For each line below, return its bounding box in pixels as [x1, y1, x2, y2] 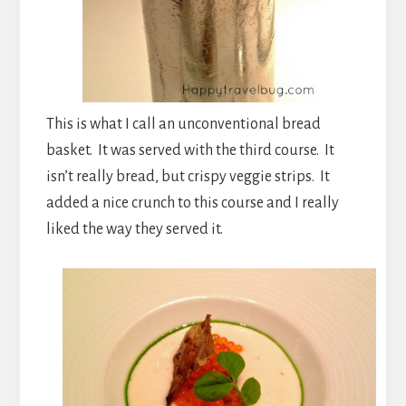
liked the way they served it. [45, 220, 223, 237]
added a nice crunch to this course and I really [45, 194, 339, 211]
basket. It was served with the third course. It [45, 141, 334, 159]
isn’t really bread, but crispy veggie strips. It [45, 168, 330, 185]
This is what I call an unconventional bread [45, 115, 321, 132]
